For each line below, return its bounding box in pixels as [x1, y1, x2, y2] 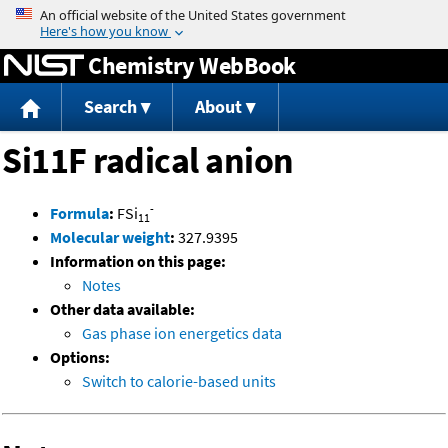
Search [83, 95, 137, 119]
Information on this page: [50, 251, 226, 272]
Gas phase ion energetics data [82, 323, 282, 344]
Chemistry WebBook [88, 49, 296, 81]
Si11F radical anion [2, 138, 294, 184]
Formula [50, 203, 109, 224]
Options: [50, 347, 110, 368]
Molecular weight [50, 227, 170, 248]
